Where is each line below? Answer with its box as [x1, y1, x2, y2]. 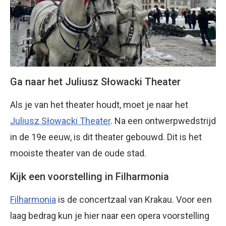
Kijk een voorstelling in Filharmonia [10, 171, 169, 183]
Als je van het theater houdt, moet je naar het [10, 99, 188, 110]
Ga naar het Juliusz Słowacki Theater [10, 76, 181, 88]
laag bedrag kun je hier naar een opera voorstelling [10, 210, 209, 221]
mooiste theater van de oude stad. [10, 148, 146, 159]
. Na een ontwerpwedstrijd [110, 116, 216, 127]
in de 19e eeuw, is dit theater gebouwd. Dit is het [10, 132, 202, 143]
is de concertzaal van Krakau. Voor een [56, 194, 212, 205]
